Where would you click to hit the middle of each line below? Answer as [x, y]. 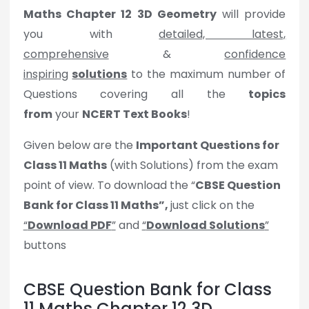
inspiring [46, 74]
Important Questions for [207, 146]
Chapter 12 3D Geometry [141, 14]
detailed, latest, [222, 34]
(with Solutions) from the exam [192, 166]
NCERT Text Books [134, 114]
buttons [44, 246]
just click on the [212, 206]
